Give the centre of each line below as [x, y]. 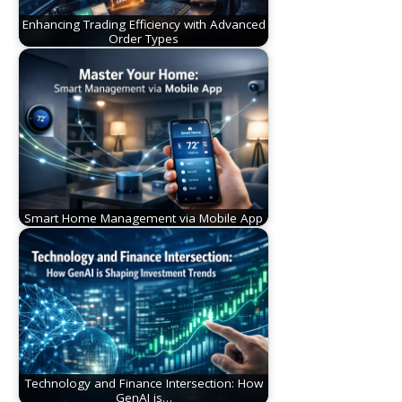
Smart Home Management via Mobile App [144, 218]
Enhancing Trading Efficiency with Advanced [144, 24]
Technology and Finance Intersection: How [144, 383]
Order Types [144, 38]
